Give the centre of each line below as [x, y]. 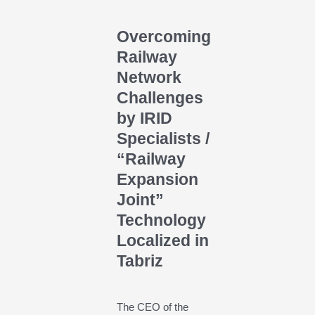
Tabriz [140, 262]
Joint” [140, 200]
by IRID [144, 119]
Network [149, 78]
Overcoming [163, 37]
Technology [161, 221]
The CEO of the [152, 307]
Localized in [162, 241]
